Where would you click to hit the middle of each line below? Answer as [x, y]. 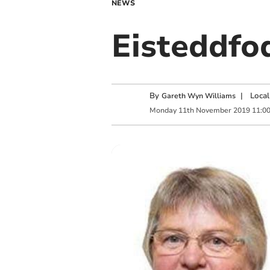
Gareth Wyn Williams [198, 96]
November [213, 110]
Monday [163, 110]
